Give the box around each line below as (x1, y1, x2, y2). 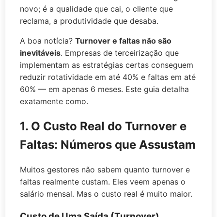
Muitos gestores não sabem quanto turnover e (20, 165, 190, 175)
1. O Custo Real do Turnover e (20, 119, 186, 134)
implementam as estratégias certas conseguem (20, 60, 193, 70)
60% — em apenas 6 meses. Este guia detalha (20, 84, 189, 94)
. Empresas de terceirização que (61, 48, 179, 58)
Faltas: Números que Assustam (20, 138, 196, 152)
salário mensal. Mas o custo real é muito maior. (20, 189, 192, 199)
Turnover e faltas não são (75, 36, 171, 46)
